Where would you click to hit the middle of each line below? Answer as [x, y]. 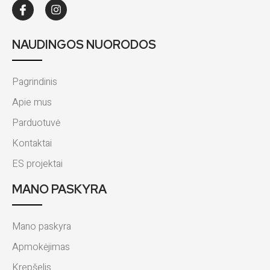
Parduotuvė [36, 123]
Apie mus [32, 103]
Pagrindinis [35, 82]
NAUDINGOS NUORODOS [84, 45]
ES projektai [37, 164]
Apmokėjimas [41, 247]
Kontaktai [32, 144]
